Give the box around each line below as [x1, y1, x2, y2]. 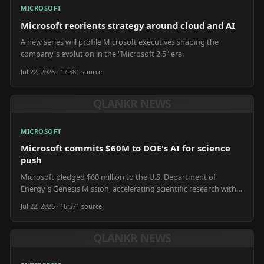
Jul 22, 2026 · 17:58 [21, 67, 76, 76]
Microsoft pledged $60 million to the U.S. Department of [21, 171, 216, 182]
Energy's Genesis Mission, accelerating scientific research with [21, 183, 236, 194]
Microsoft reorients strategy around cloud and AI [21, 19, 235, 31]
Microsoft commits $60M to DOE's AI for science [21, 142, 230, 154]
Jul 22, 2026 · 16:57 [21, 202, 76, 211]
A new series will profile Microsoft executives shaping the [21, 37, 219, 47]
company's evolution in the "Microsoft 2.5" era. [21, 48, 184, 59]
